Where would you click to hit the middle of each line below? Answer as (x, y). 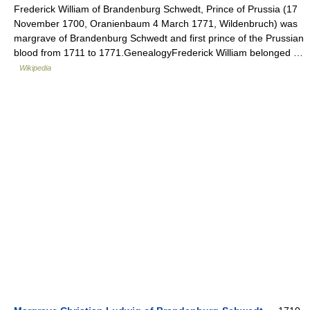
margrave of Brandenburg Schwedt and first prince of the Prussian (159, 38)
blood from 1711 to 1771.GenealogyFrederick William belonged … (158, 53)
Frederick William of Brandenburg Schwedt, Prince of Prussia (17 (156, 9)
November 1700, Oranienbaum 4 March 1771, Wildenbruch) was (156, 24)
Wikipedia (35, 68)
